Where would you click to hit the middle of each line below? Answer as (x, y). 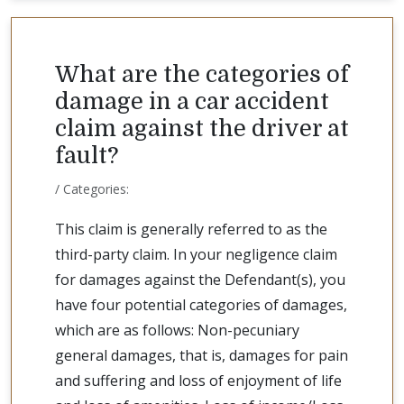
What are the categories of (202, 75)
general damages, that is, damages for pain (202, 356)
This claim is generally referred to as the (191, 230)
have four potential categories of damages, (201, 305)
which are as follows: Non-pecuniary (177, 331)
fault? (87, 156)
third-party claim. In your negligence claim (196, 255)
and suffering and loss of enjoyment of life (198, 381)
